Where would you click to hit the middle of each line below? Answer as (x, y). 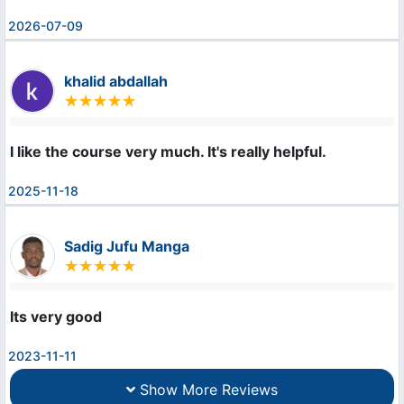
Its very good (56, 317)
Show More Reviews (207, 390)
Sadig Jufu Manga (127, 247)
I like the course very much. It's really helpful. (168, 152)
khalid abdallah (116, 82)
